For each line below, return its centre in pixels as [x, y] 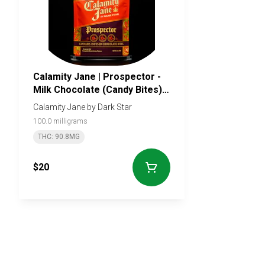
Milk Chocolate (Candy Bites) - [101, 89]
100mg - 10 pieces [74, 102]
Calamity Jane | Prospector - [97, 76]
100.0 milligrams [60, 121]
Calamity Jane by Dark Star [83, 107]
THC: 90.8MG [59, 136]
